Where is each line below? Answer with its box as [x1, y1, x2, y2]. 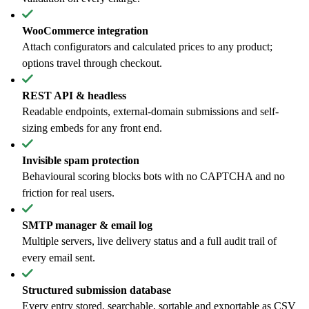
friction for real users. [22, 187, 114, 199]
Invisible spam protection [22, 154, 139, 166]
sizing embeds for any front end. [22, 122, 162, 134]
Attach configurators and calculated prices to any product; [22, 41, 272, 52]
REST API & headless [22, 90, 126, 101]
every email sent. [22, 252, 95, 263]
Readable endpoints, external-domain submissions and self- [22, 106, 279, 117]
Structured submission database [22, 284, 171, 296]
